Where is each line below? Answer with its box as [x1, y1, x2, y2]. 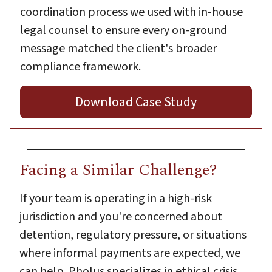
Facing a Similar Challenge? [19, 157, 217, 182]
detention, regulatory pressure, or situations [19, 226, 246, 243]
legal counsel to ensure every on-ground [20, 21, 227, 39]
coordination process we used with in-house [20, 3, 243, 21]
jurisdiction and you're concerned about [19, 208, 222, 225]
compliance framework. [20, 58, 141, 75]
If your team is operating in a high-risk [19, 189, 212, 207]
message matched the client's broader [20, 39, 217, 57]
